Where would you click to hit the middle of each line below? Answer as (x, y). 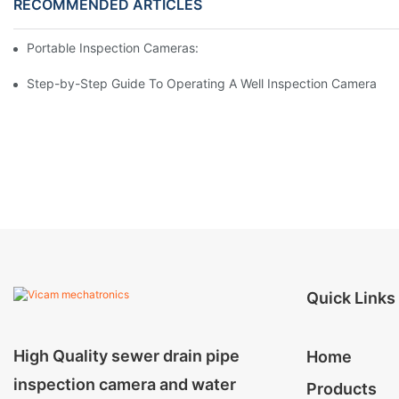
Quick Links (350, 297)
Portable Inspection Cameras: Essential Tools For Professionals (208, 47)
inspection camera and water (125, 384)
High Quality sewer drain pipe (126, 355)
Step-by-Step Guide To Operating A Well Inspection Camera (202, 83)
